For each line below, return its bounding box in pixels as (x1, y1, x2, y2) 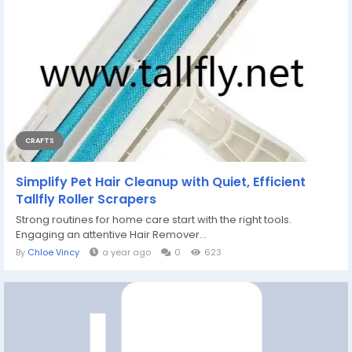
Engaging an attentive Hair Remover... (16, 227, 207, 242)
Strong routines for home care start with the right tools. (16, 212, 291, 227)
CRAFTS (25, 136, 54, 145)
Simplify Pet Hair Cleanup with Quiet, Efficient (16, 173, 306, 191)
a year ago (102, 246, 151, 258)
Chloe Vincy (27, 246, 79, 258)
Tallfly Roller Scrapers (16, 190, 156, 208)
